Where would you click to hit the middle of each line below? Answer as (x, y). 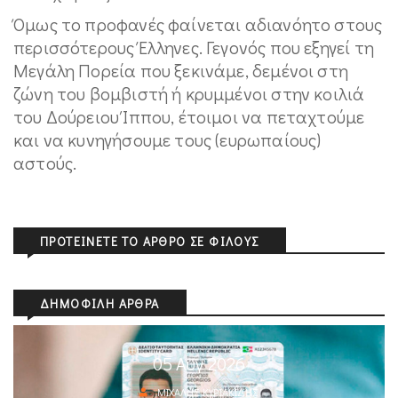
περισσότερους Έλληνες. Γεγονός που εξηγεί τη (194, 47)
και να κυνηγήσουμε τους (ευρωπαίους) (167, 139)
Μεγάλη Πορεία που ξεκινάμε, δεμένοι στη (181, 70)
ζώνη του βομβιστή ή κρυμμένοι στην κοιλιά (189, 93)
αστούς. (45, 163)
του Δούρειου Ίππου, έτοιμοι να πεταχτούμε (189, 116)
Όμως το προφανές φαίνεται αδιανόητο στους (198, 24)
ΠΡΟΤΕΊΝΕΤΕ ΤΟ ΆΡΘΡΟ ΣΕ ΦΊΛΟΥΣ (150, 241)
